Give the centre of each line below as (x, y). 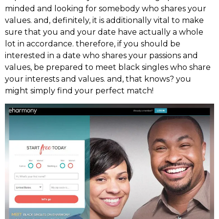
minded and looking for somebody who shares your (106, 8)
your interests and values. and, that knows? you (98, 79)
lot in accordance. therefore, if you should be (93, 44)
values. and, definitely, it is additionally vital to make (104, 20)
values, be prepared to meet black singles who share (108, 67)
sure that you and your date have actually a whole (104, 32)
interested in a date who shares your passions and (101, 55)
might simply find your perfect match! (79, 90)
